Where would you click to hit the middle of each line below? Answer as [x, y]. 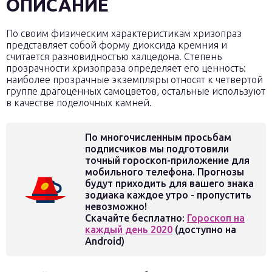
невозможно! [116, 206]
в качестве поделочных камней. [79, 103]
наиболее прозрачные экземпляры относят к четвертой [134, 80]
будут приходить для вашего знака [169, 183]
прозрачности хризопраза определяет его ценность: [126, 68]
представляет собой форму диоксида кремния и [117, 45]
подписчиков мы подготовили [157, 149]
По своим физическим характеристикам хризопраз [124, 33]
